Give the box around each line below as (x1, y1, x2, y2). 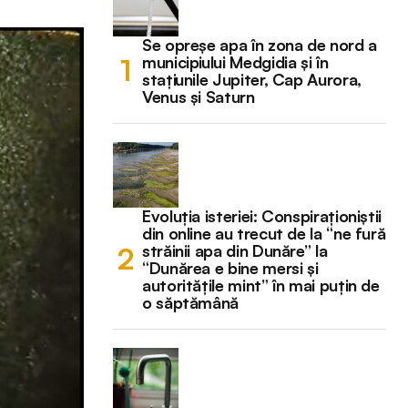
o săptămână (142, 291, 240, 312)
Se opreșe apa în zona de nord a (142, 34, 377, 55)
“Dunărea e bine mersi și (142, 257, 319, 278)
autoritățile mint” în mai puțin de (142, 274, 380, 295)
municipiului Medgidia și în (142, 51, 329, 72)
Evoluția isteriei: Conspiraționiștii (142, 205, 382, 226)
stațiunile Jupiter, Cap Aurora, (142, 68, 362, 89)
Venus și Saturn (142, 86, 255, 107)
